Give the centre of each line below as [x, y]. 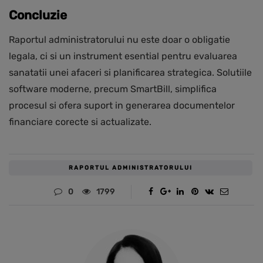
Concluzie [38, 15]
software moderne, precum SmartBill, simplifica [113, 89]
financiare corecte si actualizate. [80, 122]
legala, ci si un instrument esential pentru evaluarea [123, 56]
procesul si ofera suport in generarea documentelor [122, 106]
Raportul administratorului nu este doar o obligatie [119, 40]
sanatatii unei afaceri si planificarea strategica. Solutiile [130, 73]
